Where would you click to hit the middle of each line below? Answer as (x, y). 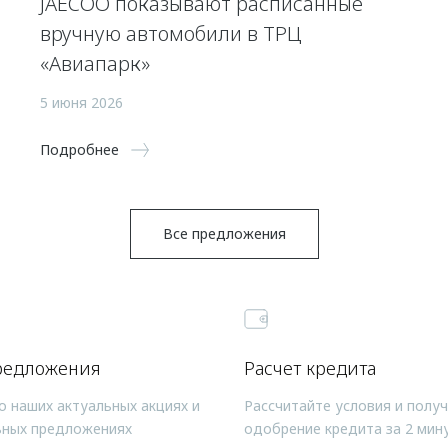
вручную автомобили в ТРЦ (171, 33)
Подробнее (79, 149)
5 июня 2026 (81, 102)
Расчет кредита (310, 368)
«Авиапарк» (95, 63)
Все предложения (224, 233)
